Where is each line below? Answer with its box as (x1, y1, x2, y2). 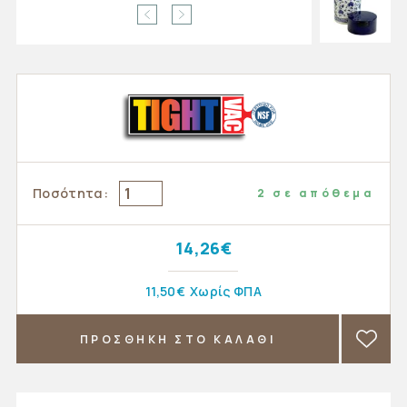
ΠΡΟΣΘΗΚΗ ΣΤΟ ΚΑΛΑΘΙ (79, 331, 276, 347)
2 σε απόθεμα (257, 185, 374, 201)
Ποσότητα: (33, 184, 108, 202)
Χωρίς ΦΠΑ (190, 283, 263, 300)
